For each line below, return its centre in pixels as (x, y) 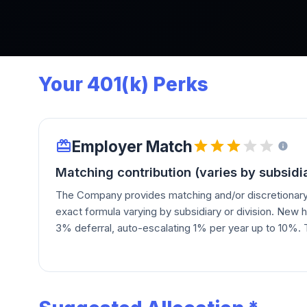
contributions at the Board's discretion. (147, 260)
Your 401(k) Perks (123, 84)
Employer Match (132, 146)
